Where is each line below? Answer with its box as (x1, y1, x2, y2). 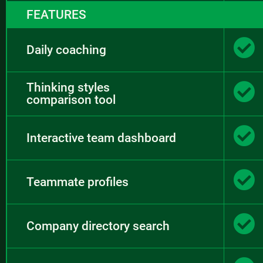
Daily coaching (26, 42, 106, 57)
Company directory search (26, 218, 170, 233)
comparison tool (26, 93, 116, 107)
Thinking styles (26, 80, 110, 95)
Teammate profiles (26, 174, 129, 189)
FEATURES (26, 7, 86, 22)
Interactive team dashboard (26, 130, 176, 145)
